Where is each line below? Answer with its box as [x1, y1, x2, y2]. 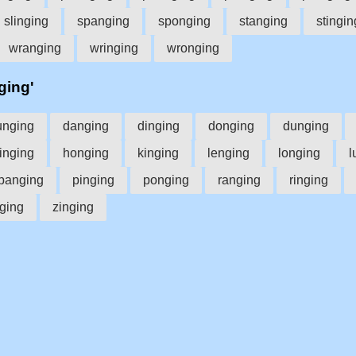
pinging [72, 172, 114, 187]
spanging [77, 14, 130, 28]
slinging [4, 14, 48, 28]
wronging [167, 41, 219, 55]
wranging [9, 41, 61, 55]
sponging [158, 14, 211, 28]
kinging [137, 145, 179, 160]
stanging [239, 14, 288, 28]
